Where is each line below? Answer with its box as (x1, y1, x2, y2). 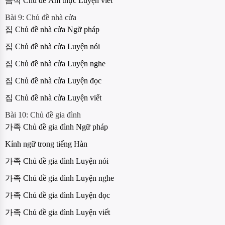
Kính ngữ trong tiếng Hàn (5, 140, 87, 149)
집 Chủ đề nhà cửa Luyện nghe (5, 59, 105, 68)
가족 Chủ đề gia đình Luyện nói (5, 157, 108, 166)
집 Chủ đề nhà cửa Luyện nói (5, 42, 100, 51)
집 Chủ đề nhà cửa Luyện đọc (5, 76, 101, 85)
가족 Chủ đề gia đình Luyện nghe (5, 174, 114, 183)
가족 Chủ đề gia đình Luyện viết (5, 208, 110, 217)
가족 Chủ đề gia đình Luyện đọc (5, 191, 110, 200)
